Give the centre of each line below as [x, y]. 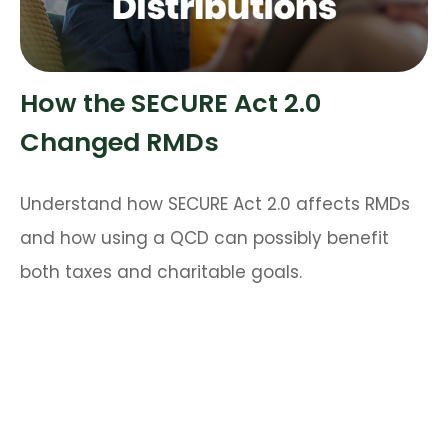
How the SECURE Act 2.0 [170, 102]
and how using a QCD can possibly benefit [204, 238]
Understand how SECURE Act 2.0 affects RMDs [215, 204]
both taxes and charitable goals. [161, 272]
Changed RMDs [119, 141]
